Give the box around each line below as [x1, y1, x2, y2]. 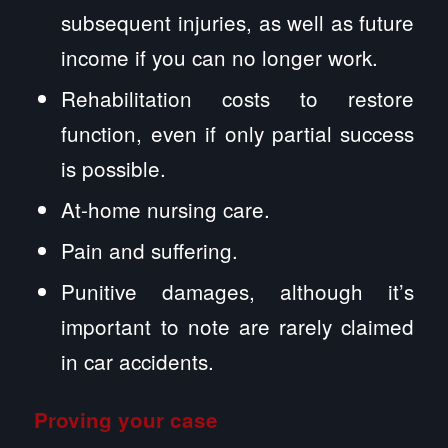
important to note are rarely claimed [61, 311, 415, 342]
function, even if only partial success [61, 118, 415, 149]
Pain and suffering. [61, 235, 239, 266]
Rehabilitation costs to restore [61, 83, 415, 114]
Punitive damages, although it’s [61, 276, 415, 307]
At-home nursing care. [61, 194, 271, 225]
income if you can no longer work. [61, 42, 379, 73]
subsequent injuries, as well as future [61, 7, 415, 38]
